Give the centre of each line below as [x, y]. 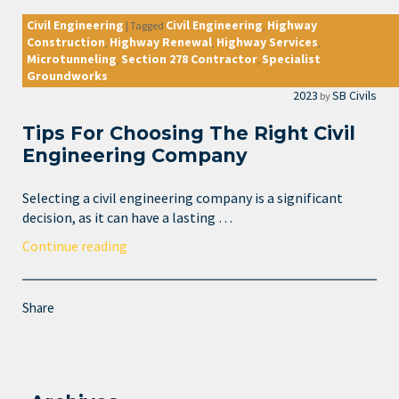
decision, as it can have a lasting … [127, 218]
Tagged [147, 25]
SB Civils [354, 95]
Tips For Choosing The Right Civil [189, 133]
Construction [66, 41]
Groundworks [67, 75]
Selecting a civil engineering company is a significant [183, 198]
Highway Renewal [161, 41]
